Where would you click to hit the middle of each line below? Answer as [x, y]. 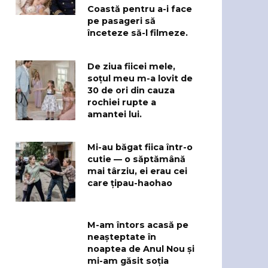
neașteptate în [122, 237]
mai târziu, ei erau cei [137, 171]
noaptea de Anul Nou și [141, 249]
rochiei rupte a [122, 103]
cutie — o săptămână [136, 159]
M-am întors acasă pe [138, 225]
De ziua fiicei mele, [131, 67]
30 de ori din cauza [131, 91]
